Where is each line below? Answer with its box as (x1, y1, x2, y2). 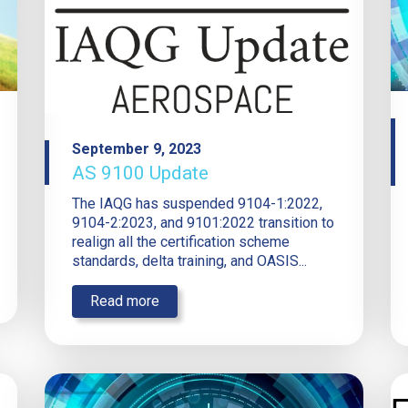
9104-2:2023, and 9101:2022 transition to (72, 213, 334, 231)
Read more (90, 291, 159, 310)
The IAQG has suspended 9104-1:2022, (72, 194, 322, 212)
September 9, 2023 (72, 139, 201, 158)
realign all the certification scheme (72, 232, 290, 250)
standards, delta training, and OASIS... (72, 251, 307, 270)
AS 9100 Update (72, 161, 209, 184)
